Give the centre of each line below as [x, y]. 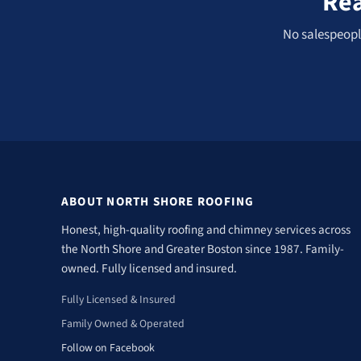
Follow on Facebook [108, 348]
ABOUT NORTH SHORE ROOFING [158, 202]
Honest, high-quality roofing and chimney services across [206, 230]
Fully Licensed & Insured [118, 299]
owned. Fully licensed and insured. [149, 269]
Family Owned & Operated [123, 324]
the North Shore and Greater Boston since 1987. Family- [203, 249]
